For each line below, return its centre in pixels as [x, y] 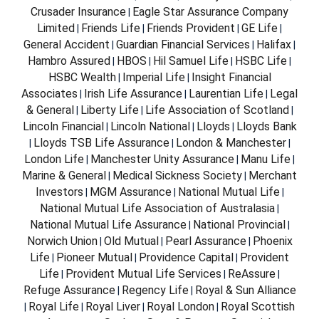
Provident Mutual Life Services [143, 274]
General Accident [67, 45]
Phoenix [272, 241]
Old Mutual [131, 241]
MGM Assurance [130, 192]
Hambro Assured [69, 61]
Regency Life [155, 291]
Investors [59, 192]
